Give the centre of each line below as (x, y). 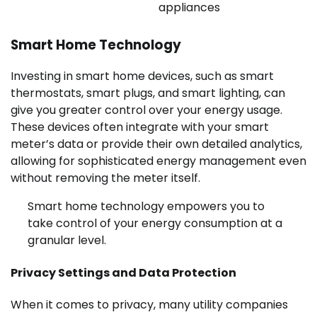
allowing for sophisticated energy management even (158, 161)
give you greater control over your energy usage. (146, 110)
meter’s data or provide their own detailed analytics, (156, 144)
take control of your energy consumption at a (155, 224)
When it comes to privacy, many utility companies (149, 304)
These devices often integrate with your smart (140, 127)
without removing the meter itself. (105, 178)
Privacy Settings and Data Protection (123, 272)
